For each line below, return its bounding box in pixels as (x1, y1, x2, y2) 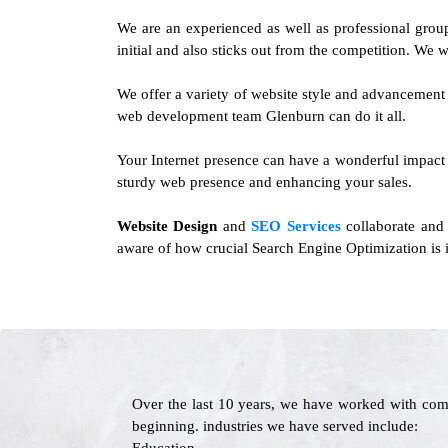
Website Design (117, 218, 218, 234)
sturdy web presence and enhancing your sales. (117, 174, 412, 190)
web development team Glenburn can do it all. (117, 108, 406, 124)
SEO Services (251, 218, 341, 234)
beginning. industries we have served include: (132, 418, 418, 434)
